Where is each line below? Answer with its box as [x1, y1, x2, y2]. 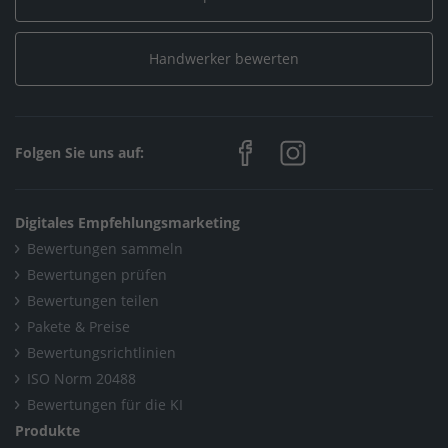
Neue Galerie [114, 50, 202, 70]
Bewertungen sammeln [27, 239, 183, 259]
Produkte [15, 421, 80, 441]
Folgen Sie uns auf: [15, 143, 144, 163]
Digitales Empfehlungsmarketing [15, 213, 240, 233]
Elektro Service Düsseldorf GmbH [153, 18, 374, 38]
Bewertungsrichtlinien [27, 343, 176, 363]
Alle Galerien [15, 50, 101, 70]
